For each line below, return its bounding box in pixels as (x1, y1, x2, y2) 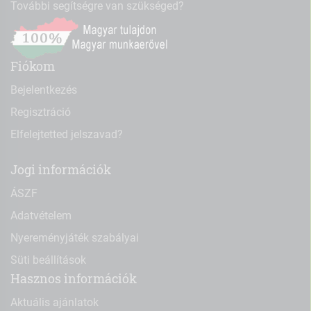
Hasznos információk (10, 270, 137, 287)
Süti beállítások (10, 253, 86, 267)
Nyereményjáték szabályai (10, 230, 139, 244)
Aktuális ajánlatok (10, 295, 99, 309)
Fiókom (10, 58, 55, 74)
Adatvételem (10, 208, 72, 222)
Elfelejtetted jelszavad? (10, 127, 123, 141)
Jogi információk (10, 161, 111, 178)
